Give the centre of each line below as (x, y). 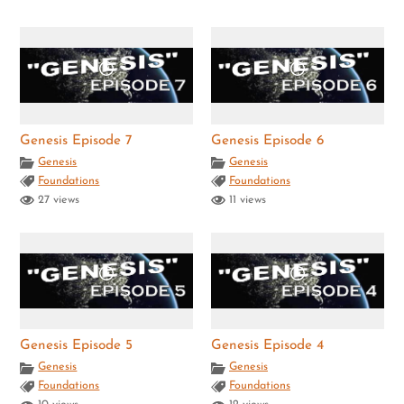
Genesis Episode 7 (77, 140)
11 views (246, 200)
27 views (57, 200)
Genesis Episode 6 (267, 140)
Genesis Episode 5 (77, 346)
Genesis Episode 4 (267, 346)
